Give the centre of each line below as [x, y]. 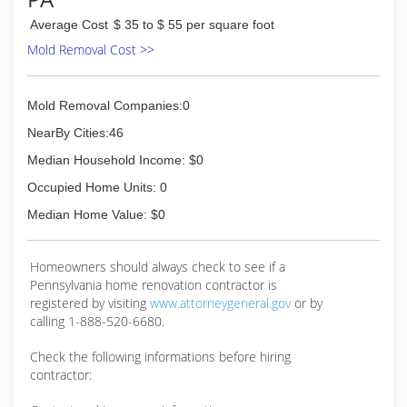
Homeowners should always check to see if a [158, 267]
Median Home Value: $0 [96, 214]
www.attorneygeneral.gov [220, 303]
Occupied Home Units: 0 [97, 187]
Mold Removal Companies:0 [109, 105]
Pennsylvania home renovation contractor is [154, 285]
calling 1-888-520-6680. [97, 321]
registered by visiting [90, 303]
